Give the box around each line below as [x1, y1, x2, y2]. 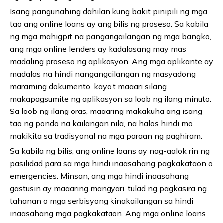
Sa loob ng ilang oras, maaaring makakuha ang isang [10, 106, 202, 116]
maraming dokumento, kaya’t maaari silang [10, 81, 167, 92]
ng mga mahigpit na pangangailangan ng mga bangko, [10, 31, 211, 42]
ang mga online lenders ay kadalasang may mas [10, 44, 186, 54]
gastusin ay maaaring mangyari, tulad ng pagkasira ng [10, 183, 207, 194]
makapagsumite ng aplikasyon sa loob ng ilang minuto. [10, 94, 211, 104]
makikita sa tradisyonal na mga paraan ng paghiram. [10, 131, 202, 141]
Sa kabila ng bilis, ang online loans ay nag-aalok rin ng [10, 146, 210, 156]
